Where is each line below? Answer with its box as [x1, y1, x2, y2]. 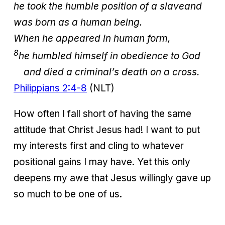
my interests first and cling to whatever [14, 140, 184, 152]
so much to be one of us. [14, 188, 125, 200]
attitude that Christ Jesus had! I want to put [14, 124, 200, 136]
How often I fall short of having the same [14, 108, 191, 120]
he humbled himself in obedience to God [19, 50, 200, 62]
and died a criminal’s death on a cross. [14, 66, 199, 78]
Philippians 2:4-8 [14, 82, 87, 94]
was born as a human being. [14, 17, 142, 29]
